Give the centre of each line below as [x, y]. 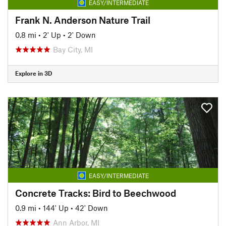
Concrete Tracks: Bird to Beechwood [96, 193]
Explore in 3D [34, 73]
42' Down [92, 208]
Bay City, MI [73, 49]
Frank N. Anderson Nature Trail [83, 20]
